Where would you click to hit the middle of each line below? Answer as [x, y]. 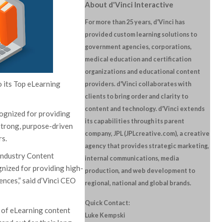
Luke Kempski [105, 215]
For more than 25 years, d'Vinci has [135, 22]
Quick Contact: [107, 203]
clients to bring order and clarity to [136, 96]
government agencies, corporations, [138, 47]
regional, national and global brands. [138, 183]
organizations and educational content [142, 72]
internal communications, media [132, 158]
